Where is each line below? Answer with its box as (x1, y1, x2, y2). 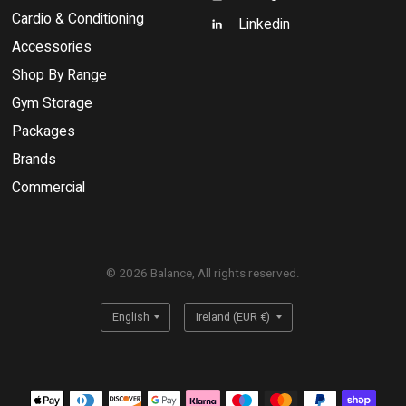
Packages (11, 121, 75, 140)
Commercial (11, 178, 85, 196)
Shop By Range (11, 65, 107, 83)
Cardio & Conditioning (11, 9, 144, 27)
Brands (11, 150, 56, 168)
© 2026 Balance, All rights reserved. (105, 265, 301, 280)
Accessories (11, 37, 92, 55)
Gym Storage (11, 93, 92, 111)
